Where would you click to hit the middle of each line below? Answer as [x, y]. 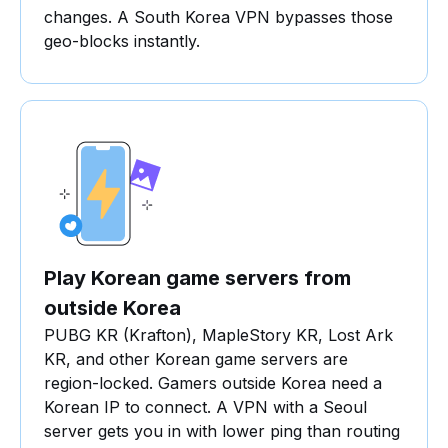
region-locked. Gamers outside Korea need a [213, 383]
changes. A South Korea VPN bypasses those [218, 17]
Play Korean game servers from [197, 278]
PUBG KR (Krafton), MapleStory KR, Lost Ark [218, 335]
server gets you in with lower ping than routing [222, 431]
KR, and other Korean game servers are [196, 359]
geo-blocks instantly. [122, 41]
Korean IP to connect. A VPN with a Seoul [205, 407]
